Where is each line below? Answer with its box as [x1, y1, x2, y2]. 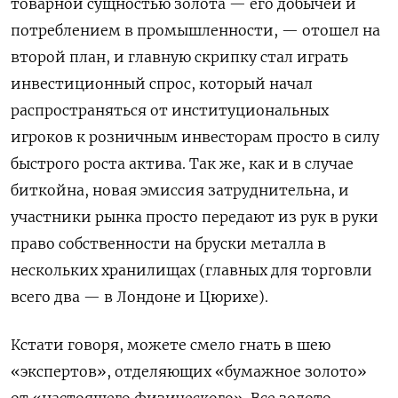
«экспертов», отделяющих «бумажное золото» [11, 362, 367, 381]
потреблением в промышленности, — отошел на [11, 21, 380, 40]
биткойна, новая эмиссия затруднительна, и [11, 181, 349, 200]
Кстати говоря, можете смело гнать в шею [11, 336, 330, 354]
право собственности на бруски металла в [11, 235, 326, 253]
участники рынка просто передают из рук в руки [11, 208, 378, 227]
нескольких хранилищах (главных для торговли [11, 261, 372, 280]
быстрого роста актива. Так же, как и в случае [11, 155, 354, 173]
